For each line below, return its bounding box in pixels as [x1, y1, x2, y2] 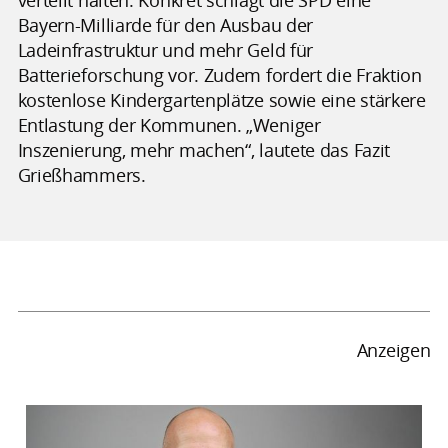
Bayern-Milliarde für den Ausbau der [17, 12, 314, 37]
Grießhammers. [17, 162, 146, 187]
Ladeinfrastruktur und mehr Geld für [17, 37, 314, 62]
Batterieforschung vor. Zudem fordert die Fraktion [17, 62, 422, 87]
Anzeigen [356, 338, 431, 363]
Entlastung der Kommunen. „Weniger [17, 112, 321, 137]
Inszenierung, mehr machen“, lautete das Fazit [17, 137, 391, 162]
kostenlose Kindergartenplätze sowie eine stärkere [17, 87, 426, 112]
